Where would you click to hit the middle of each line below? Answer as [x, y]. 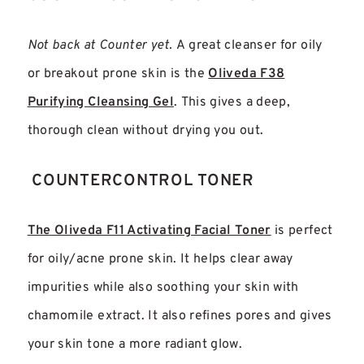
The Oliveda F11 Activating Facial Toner [149, 231]
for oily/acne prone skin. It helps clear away [160, 260]
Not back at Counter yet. [100, 46]
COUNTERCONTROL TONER [141, 181]
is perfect [302, 231]
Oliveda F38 [247, 74]
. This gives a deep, [232, 103]
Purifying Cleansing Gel [100, 103]
